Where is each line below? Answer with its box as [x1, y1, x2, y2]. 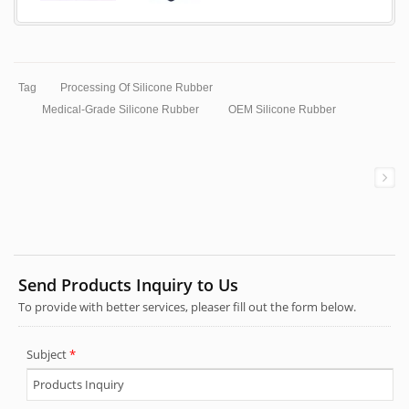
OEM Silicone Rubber [228, 104, 336, 116]
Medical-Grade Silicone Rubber [42, 104, 199, 116]
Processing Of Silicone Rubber [60, 82, 213, 94]
